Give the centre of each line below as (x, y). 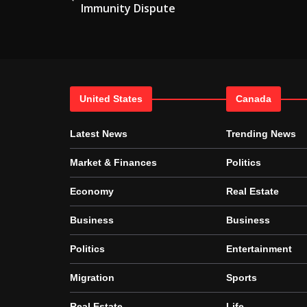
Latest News (99, 134)
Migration (92, 278)
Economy (92, 191)
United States (111, 99)
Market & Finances (113, 162)
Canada (254, 99)
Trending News (261, 134)
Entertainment (259, 249)
